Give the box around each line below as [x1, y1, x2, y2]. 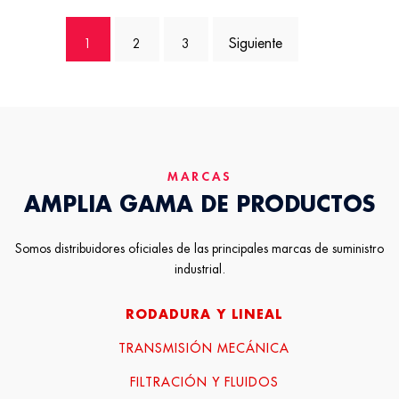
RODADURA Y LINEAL [126, 308, 282, 321]
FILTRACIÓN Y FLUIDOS [129, 376, 279, 388]
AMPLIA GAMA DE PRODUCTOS [24, 194, 375, 216]
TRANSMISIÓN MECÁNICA [118, 342, 289, 354]
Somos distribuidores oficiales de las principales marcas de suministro [15, 242, 384, 255]
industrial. [174, 263, 225, 275]
